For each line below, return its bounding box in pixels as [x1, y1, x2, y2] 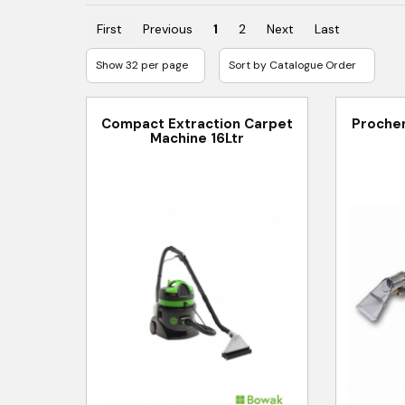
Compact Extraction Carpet [100, 114, 293, 133]
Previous [142, 21, 193, 37]
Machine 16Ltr [149, 128, 244, 147]
